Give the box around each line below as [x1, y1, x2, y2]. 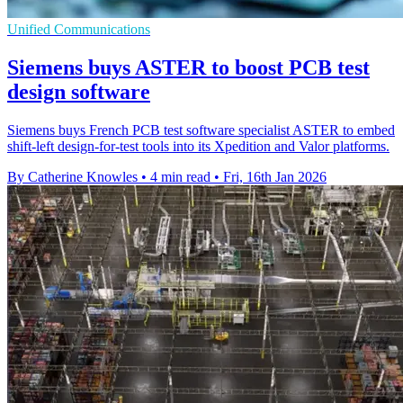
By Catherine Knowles [7, 169, 138, 185]
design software [7, 80, 150, 104]
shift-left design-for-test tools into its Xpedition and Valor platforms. [7, 139, 390, 155]
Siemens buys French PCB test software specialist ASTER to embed [7, 122, 395, 139]
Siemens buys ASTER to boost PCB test [7, 56, 370, 80]
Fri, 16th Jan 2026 [223, 169, 327, 185]
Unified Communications [7, 22, 150, 38]
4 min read [150, 169, 210, 185]
